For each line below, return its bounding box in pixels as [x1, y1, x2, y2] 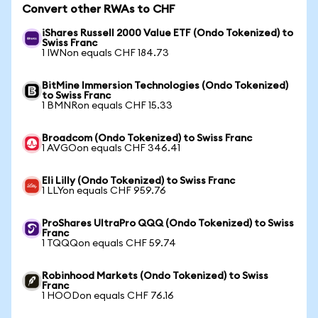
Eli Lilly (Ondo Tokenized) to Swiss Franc [42, 176, 235, 186]
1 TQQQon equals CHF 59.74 [42, 238, 176, 248]
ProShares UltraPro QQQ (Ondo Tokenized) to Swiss [42, 219, 294, 229]
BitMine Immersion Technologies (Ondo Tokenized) [42, 81, 288, 91]
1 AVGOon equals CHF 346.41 [42, 143, 180, 153]
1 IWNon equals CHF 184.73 [42, 48, 169, 58]
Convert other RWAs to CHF [22, 4, 175, 15]
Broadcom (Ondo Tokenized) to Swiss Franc [42, 133, 252, 143]
